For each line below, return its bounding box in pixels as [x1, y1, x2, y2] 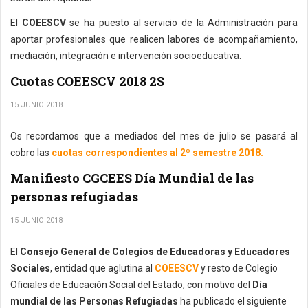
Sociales [10, 263, 50, 274]
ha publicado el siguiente [180, 296, 287, 307]
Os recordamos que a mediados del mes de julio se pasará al [10, 131, 298, 142]
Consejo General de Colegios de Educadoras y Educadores [20, 246, 290, 257]
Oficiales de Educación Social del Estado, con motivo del [10, 279, 252, 290]
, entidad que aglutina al [50, 263, 155, 274]
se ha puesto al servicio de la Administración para [69, 17, 298, 28]
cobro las [10, 147, 52, 158]
